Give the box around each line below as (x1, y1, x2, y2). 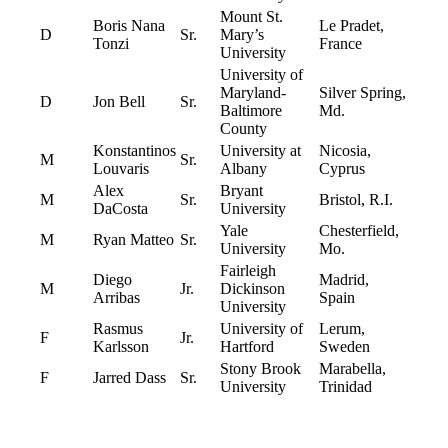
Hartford (220, 338, 274, 356)
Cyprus (319, 160, 365, 178)
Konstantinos (93, 142, 176, 160)
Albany (220, 160, 267, 178)
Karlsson (93, 338, 149, 356)
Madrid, (319, 271, 369, 289)
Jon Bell (93, 93, 145, 111)
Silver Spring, (319, 84, 406, 102)
